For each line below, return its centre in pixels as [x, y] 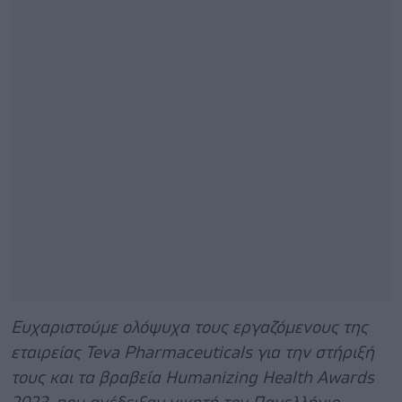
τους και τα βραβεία [88, 378]
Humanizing [211, 378]
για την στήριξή [313, 353]
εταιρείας [48, 353]
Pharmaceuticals [188, 353]
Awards [345, 378]
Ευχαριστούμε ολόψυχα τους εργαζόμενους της [189, 328]
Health [287, 378]
